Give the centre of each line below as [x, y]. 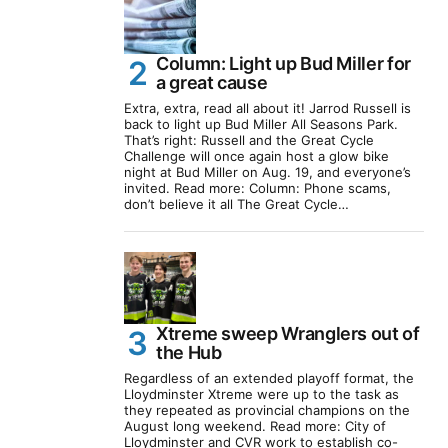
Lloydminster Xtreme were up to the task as [261, 394]
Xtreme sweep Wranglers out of [288, 334]
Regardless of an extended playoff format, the [269, 378]
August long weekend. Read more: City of [255, 426]
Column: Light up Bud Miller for [283, 64]
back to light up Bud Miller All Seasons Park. [261, 124]
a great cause [212, 83]
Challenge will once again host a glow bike [256, 156]
